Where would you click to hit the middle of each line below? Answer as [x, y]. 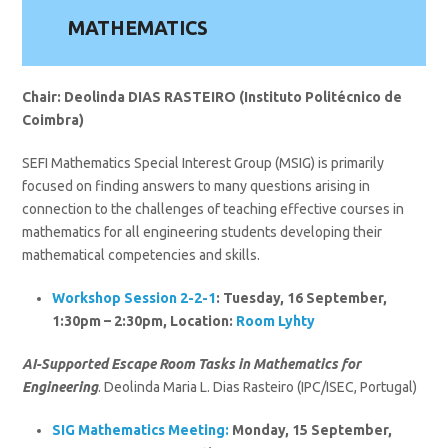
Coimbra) [53, 120]
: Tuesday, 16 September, [302, 298]
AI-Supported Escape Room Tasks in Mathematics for [192, 364]
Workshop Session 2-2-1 [134, 298]
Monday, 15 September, [311, 430]
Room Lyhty [276, 321]
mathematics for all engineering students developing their [202, 232]
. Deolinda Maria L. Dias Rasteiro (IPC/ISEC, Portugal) [258, 387]
